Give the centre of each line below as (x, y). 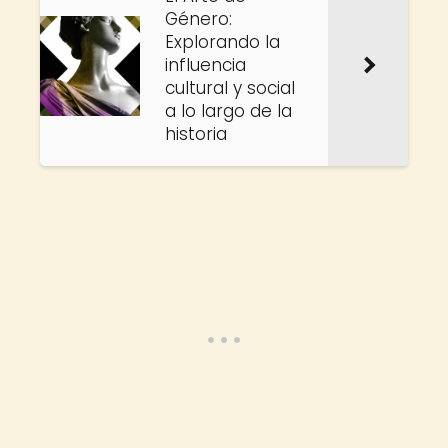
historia (196, 134)
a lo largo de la (228, 111)
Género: (198, 19)
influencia (205, 65)
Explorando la (222, 42)
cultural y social (230, 88)
